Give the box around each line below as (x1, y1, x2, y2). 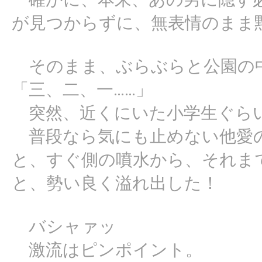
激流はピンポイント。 (12, 240, 202, 260)
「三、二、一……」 (12, 80, 153, 100)
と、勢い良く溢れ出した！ (12, 173, 219, 194)
